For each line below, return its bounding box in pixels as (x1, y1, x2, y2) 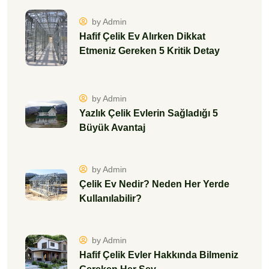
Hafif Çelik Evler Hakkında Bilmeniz (79, 249, 238, 260)
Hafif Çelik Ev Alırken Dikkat (79, 31, 205, 42)
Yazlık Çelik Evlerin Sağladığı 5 (79, 107, 218, 118)
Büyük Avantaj (79, 122, 145, 133)
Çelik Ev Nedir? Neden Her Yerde (79, 178, 229, 189)
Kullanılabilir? (79, 193, 142, 204)
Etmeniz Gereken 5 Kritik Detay (79, 46, 220, 56)
